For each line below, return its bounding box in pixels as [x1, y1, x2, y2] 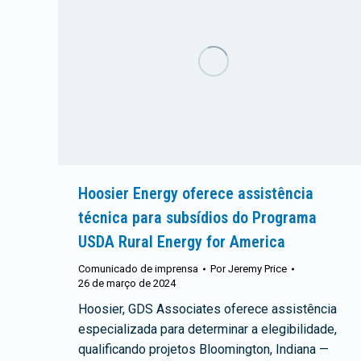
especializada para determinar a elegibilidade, [78, 322, 337, 338]
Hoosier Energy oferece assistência [78, 184, 313, 204]
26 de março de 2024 [78, 277, 176, 290]
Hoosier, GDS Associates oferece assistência [78, 301, 337, 317]
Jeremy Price [228, 263, 287, 276]
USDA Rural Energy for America [78, 232, 285, 252]
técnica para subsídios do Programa [78, 208, 317, 228]
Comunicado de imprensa [78, 263, 198, 276]
